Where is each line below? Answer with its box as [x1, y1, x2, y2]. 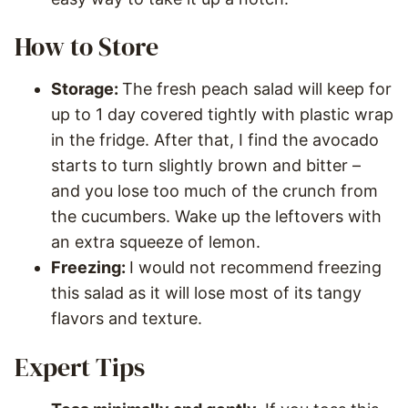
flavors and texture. [51, 309, 202, 329]
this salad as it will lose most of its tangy [51, 283, 362, 303]
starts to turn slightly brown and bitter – [51, 156, 361, 176]
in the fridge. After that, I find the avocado [51, 130, 379, 150]
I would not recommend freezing [129, 258, 382, 278]
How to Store [15, 29, 158, 65]
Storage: [51, 79, 122, 99]
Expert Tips [15, 349, 145, 384]
